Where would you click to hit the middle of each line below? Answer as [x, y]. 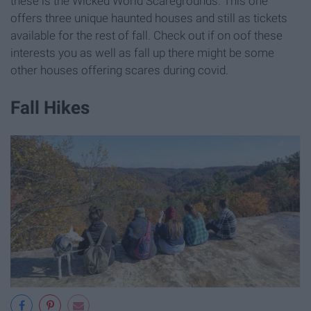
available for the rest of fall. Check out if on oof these [146, 36]
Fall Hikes [50, 107]
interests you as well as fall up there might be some [142, 53]
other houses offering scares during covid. [119, 70]
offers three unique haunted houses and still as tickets [149, 18]
